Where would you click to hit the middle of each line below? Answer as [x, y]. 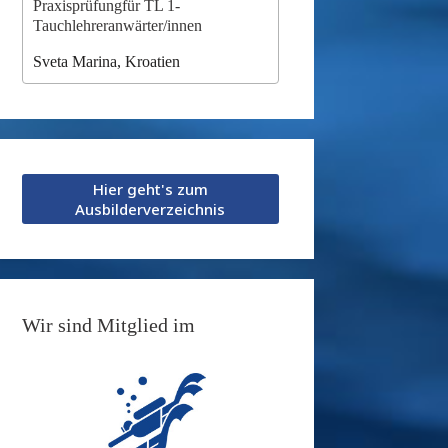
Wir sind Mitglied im [109, 324]
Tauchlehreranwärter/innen [118, 25]
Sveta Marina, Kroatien [107, 61]
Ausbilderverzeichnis [150, 208]
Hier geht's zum [150, 188]
